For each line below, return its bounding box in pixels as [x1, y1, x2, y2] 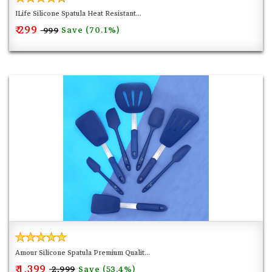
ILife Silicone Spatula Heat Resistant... [15, 8, 141, 20]
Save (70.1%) [61, 23, 120, 38]
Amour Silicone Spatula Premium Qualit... [15, 246, 150, 259]
